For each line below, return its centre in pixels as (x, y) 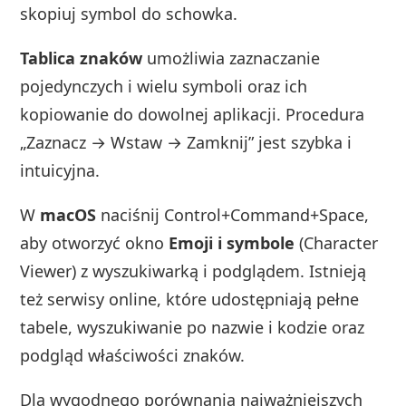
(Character (337, 243)
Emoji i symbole (232, 243)
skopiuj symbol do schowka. (129, 14)
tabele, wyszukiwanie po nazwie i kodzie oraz (193, 328)
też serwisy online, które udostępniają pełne (190, 300)
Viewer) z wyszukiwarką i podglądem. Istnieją (193, 271)
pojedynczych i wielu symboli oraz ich (164, 87)
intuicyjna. (60, 171)
